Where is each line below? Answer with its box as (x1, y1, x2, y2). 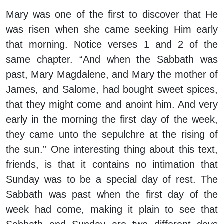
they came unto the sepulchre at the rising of (6, 129, 218, 140)
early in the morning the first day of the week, (6, 114, 218, 125)
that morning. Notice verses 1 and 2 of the (6, 39, 218, 50)
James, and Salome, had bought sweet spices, (6, 84, 218, 95)
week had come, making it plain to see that (6, 204, 218, 215)
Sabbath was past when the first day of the (6, 189, 218, 200)
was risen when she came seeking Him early (6, 24, 218, 35)
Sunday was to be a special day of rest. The (6, 174, 218, 185)
